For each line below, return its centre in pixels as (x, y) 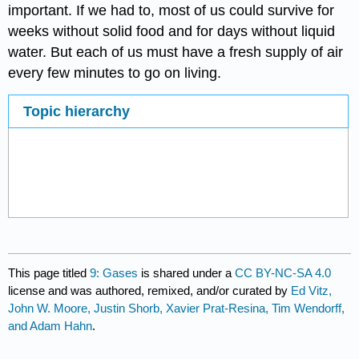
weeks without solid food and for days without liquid (172, 31)
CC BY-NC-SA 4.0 (283, 272)
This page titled (49, 272)
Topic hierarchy (76, 111)
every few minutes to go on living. (117, 73)
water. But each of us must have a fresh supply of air (176, 52)
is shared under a (187, 272)
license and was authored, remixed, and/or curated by (150, 290)
